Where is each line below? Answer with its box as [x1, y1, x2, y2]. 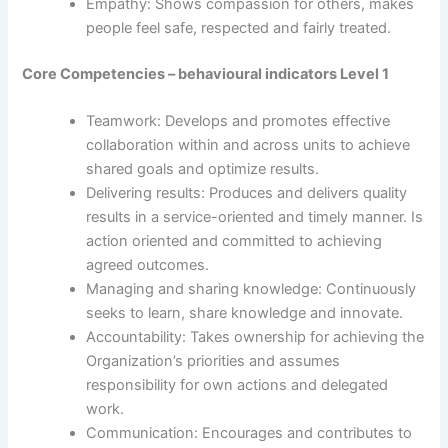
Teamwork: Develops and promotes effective [86, 111, 391, 130]
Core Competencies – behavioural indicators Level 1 [22, 64, 390, 83]
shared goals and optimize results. [86, 159, 320, 178]
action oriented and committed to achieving [86, 231, 383, 250]
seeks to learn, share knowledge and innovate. [86, 303, 404, 322]
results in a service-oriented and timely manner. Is [86, 207, 424, 226]
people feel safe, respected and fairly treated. [86, 18, 392, 37]
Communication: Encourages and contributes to [86, 423, 413, 442]
